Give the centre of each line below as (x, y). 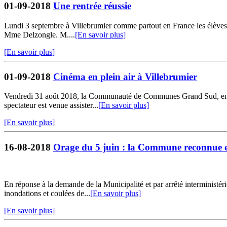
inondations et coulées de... (47, 193)
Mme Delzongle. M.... (40, 34)
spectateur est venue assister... (51, 105)
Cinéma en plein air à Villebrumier (125, 77)
